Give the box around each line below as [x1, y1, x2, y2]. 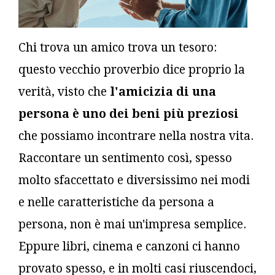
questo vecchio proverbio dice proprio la [18, 62, 245, 77]
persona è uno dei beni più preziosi [18, 106, 239, 121]
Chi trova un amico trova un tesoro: [18, 40, 217, 55]
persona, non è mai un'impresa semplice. [18, 217, 246, 231]
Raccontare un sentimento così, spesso [18, 150, 232, 165]
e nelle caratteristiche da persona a [18, 195, 214, 209]
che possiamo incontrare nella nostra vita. [18, 128, 254, 143]
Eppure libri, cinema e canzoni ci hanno [18, 239, 240, 254]
